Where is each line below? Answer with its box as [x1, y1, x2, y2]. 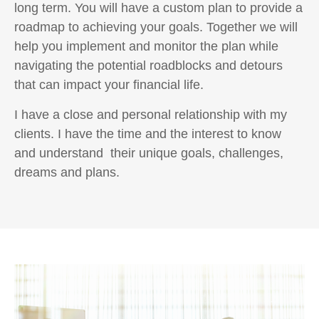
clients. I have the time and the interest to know [14, 127, 281, 142]
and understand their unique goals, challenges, [14, 146, 283, 161]
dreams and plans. [14, 165, 120, 180]
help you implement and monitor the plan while [14, 39, 278, 54]
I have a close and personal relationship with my [14, 108, 287, 122]
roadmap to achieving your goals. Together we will [14, 20, 298, 35]
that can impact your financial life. [14, 78, 204, 93]
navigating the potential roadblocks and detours [14, 58, 283, 73]
